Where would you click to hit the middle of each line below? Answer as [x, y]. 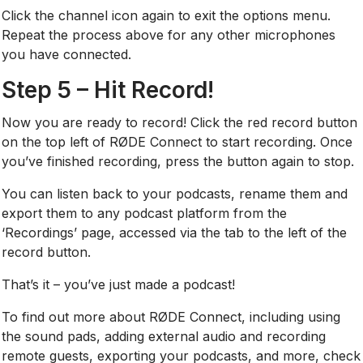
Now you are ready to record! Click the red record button [180, 122]
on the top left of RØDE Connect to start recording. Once [177, 141]
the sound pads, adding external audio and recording [164, 336]
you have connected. [67, 54]
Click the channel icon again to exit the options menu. [167, 15]
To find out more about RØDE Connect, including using [171, 316]
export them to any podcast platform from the [145, 213]
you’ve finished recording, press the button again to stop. [178, 161]
